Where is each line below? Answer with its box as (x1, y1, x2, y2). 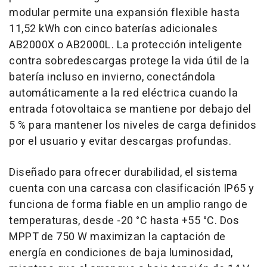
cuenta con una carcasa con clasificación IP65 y (9, 181, 254, 197)
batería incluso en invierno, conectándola (9, 69, 216, 86)
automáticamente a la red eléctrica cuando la (9, 85, 238, 102)
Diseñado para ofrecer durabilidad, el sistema (9, 164, 238, 181)
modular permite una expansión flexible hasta (9, 5, 240, 21)
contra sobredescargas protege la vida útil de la (9, 53, 249, 70)
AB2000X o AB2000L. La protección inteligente (9, 37, 242, 54)
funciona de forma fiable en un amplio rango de (9, 197, 247, 213)
